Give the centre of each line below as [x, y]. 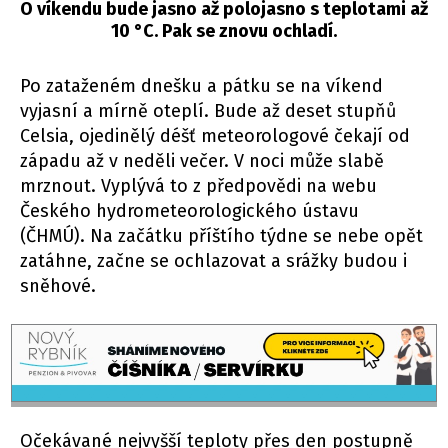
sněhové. [58, 285]
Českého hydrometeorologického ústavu [189, 210]
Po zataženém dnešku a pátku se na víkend [201, 85]
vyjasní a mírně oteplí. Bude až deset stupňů [208, 110]
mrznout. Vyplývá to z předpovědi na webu [198, 185]
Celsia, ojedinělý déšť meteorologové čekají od [215, 135]
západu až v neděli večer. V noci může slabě [202, 160]
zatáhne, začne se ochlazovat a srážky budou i [213, 260]
